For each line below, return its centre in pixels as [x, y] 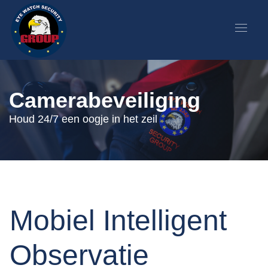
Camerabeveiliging [105, 100]
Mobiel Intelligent [118, 220]
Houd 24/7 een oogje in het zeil [83, 119]
